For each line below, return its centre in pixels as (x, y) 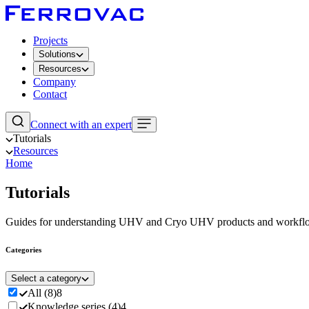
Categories (23, 249)
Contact (50, 94)
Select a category (46, 278)
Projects (50, 40)
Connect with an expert (81, 124)
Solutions (57, 54)
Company (54, 82)
